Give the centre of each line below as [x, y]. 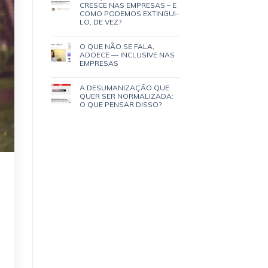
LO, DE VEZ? [100, 22]
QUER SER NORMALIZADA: [126, 96]
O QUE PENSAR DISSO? [120, 104]
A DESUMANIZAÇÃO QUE [124, 87]
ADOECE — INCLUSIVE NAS [127, 54]
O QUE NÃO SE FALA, [117, 46]
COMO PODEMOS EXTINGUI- [129, 13]
